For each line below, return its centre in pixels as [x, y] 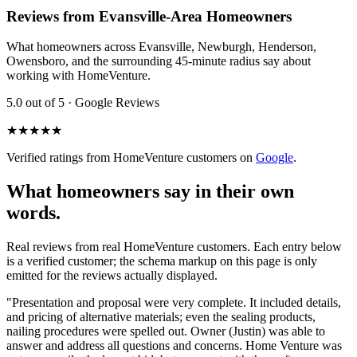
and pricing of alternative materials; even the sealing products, [161, 317]
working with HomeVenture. [78, 76]
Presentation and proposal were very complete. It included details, [177, 303]
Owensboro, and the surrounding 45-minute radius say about [159, 61]
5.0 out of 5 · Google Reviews [83, 103]
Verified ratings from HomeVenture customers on [129, 158]
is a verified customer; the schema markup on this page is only [162, 261]
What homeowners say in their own [150, 192]
